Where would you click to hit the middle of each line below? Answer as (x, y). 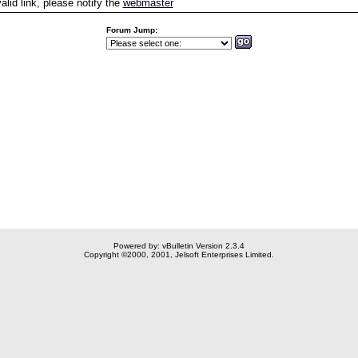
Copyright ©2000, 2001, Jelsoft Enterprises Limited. (179, 255)
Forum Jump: (131, 30)
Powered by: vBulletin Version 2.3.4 (179, 246)
